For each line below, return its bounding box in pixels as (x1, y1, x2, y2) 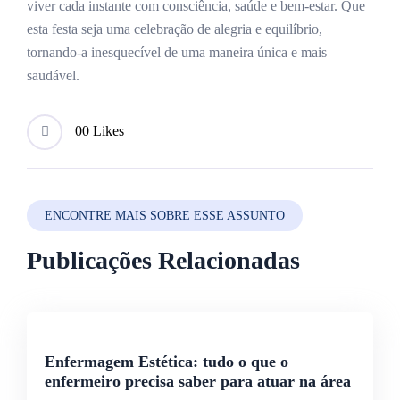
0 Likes (82, 122, 124, 138)
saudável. (27, 67, 79, 83)
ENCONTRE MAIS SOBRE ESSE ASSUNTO (45, 208, 285, 222)
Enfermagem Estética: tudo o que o (45, 352, 288, 371)
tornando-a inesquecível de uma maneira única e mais (27, 44, 327, 60)
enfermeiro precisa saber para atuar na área (45, 371, 351, 390)
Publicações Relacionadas (27, 246, 300, 274)
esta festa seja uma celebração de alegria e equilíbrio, (27, 21, 322, 37)
